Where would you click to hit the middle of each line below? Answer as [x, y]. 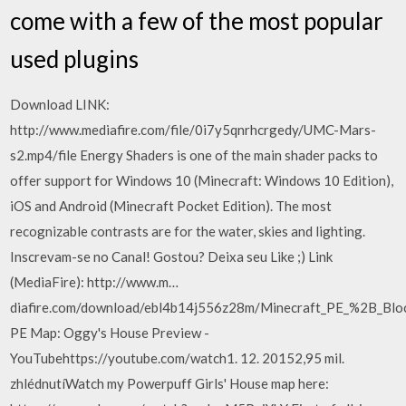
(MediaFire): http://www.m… [95, 281]
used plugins [77, 58]
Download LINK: [60, 104]
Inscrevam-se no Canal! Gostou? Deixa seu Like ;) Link [172, 256]
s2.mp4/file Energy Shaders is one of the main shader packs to [194, 155]
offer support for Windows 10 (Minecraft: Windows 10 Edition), [202, 180]
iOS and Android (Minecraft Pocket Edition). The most [171, 205]
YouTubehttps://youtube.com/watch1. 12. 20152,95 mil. [178, 358]
